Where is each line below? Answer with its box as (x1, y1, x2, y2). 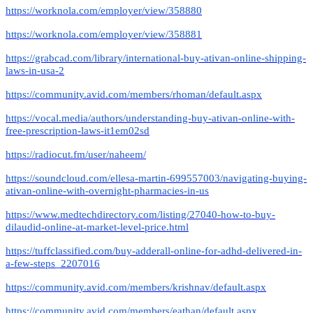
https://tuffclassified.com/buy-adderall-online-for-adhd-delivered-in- (6, 245, 302, 256)
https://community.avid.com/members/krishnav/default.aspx (6, 281, 266, 293)
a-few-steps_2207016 (6, 257, 100, 269)
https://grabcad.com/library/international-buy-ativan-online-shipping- (6, 52, 306, 64)
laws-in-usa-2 (6, 64, 64, 76)
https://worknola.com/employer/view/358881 (6, 28, 202, 40)
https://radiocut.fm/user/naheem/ (6, 148, 146, 160)
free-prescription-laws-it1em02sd (6, 124, 150, 136)
